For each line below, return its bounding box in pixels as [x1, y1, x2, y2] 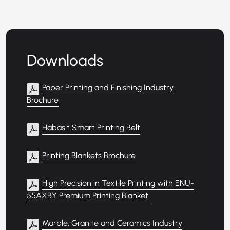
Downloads [27, 51, 103, 70]
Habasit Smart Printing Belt [42, 123, 140, 133]
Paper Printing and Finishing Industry [42, 83, 174, 93]
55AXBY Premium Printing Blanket [27, 190, 148, 201]
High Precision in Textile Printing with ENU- [42, 178, 194, 188]
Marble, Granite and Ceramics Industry [42, 218, 182, 228]
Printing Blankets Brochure [42, 150, 136, 161]
